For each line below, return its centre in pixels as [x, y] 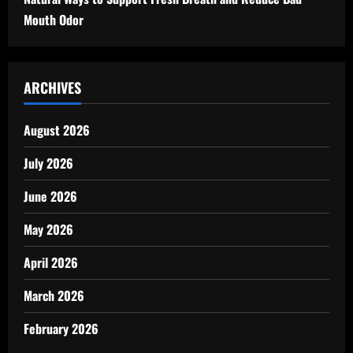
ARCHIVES [52, 87]
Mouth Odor [54, 20]
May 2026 [48, 229]
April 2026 [51, 262]
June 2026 [50, 196]
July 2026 [48, 163]
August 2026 [57, 130]
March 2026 [54, 295]
